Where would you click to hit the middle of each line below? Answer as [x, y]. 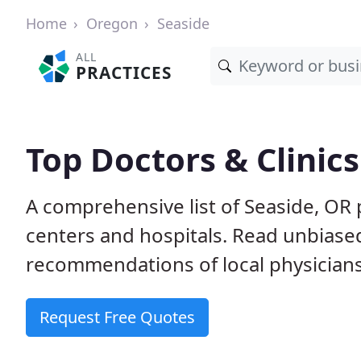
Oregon [112, 23]
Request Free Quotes [117, 317]
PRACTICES [124, 73]
